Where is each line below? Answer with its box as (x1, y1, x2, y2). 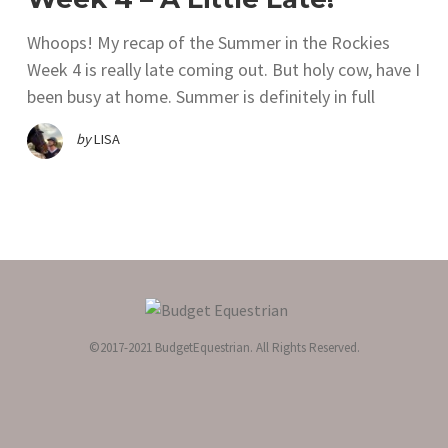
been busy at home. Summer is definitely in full (27, 85, 375, 109)
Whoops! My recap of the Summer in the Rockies (27, 31, 390, 55)
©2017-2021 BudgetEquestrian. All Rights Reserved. (88, 339, 360, 356)
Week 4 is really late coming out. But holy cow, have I (27, 58, 420, 82)
